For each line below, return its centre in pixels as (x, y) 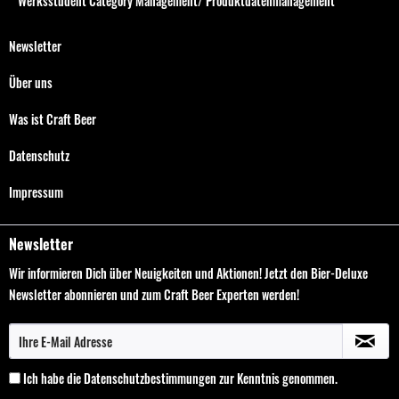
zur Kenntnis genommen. (277, 378)
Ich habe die (53, 378)
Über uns (31, 82)
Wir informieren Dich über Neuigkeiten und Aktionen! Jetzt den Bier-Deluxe (188, 273)
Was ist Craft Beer (53, 119)
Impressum (36, 192)
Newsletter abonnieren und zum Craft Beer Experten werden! (154, 294)
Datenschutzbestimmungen (150, 378)
